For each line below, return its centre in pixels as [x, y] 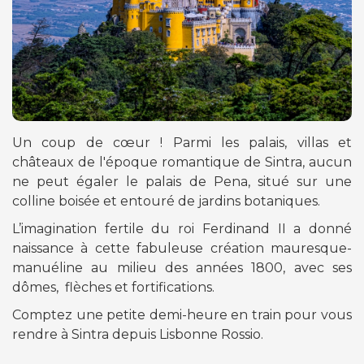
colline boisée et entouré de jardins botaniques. [166, 201]
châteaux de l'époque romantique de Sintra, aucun [182, 162]
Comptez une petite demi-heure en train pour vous [182, 314]
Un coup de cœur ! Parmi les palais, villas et [182, 142]
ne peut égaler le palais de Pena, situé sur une [182, 181]
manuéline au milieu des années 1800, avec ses [182, 267]
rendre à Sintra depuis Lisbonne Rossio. [139, 334]
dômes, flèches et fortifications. [113, 287]
